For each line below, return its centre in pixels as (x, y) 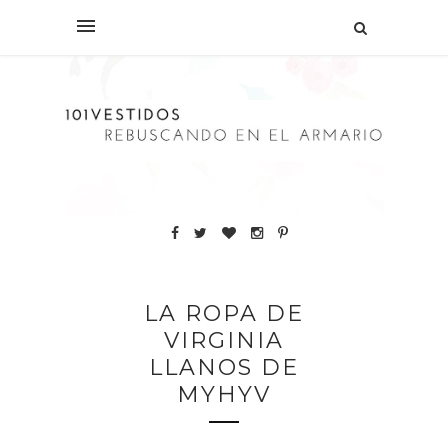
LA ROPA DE (224, 313)
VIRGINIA (224, 340)
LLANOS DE (224, 367)
